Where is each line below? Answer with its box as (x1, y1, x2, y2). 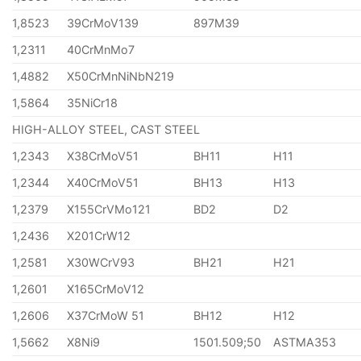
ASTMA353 (273, 335, 337, 350)
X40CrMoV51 (67, 176, 139, 190)
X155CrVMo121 (67, 202, 151, 217)
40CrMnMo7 (67, 43, 135, 57)
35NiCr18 (67, 96, 118, 110)
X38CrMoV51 (67, 149, 139, 164)
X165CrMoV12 (67, 282, 145, 297)
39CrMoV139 (67, 16, 139, 31)
